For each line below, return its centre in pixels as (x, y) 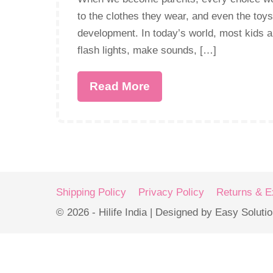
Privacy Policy (171, 192)
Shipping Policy (91, 192)
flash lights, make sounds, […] (147, 50)
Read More (120, 86)
